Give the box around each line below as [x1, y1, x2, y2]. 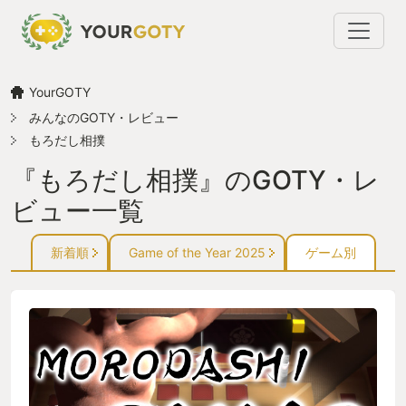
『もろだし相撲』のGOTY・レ [11, 163, 380, 196]
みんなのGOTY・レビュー [29, 109, 179, 125]
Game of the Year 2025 [128, 244, 266, 260]
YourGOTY [29, 83, 91, 100]
